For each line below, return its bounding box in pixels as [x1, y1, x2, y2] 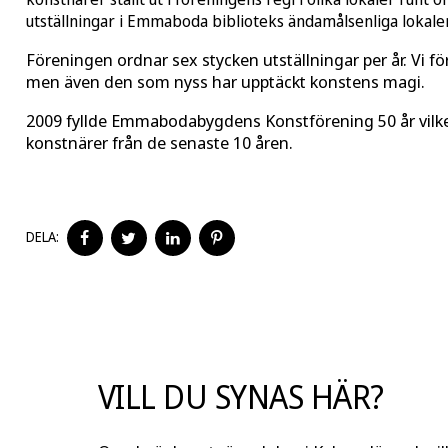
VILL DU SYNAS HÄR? [97, 375, 384, 419]
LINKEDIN [189, 254, 248, 274]
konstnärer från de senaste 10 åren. [25, 131, 293, 155]
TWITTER [145, 254, 205, 274]
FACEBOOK [101, 254, 167, 274]
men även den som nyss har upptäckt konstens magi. [25, 70, 425, 94]
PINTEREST [233, 254, 304, 274]
